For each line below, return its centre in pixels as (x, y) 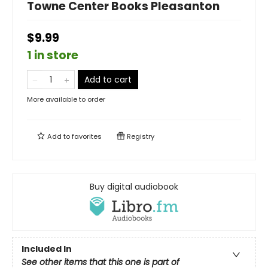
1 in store (53, 56)
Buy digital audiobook (134, 187)
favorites (87, 137)
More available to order (66, 100)
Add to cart (108, 80)
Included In (47, 249)
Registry (140, 137)
